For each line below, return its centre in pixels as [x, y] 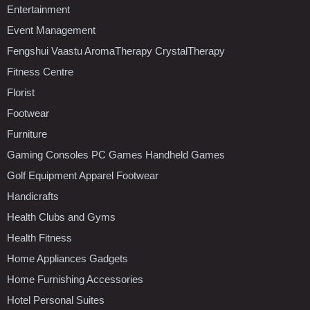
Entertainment [38, 9]
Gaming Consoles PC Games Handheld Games [116, 154]
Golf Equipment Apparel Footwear [83, 175]
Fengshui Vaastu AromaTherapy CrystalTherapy [116, 51]
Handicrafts [33, 196]
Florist [21, 92]
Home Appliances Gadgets [67, 258]
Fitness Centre [40, 71]
